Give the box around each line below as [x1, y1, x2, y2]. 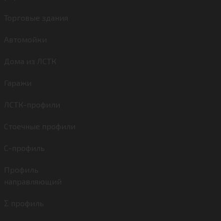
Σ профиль [4, 198, 44, 208]
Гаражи [4, 78, 32, 87]
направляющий [4, 177, 62, 186]
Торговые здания [4, 13, 68, 22]
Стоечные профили [4, 121, 75, 131]
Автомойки [4, 35, 47, 44]
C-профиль [4, 143, 45, 152]
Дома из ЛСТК [4, 56, 56, 66]
